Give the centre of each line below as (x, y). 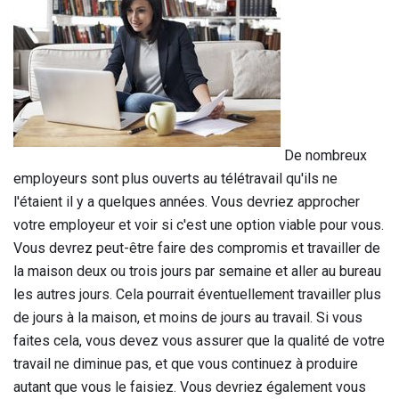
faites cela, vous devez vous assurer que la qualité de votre (199, 341)
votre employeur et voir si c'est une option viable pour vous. (199, 225)
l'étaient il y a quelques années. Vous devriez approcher (187, 202)
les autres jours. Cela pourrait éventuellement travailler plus (197, 295)
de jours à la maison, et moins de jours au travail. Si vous (188, 318)
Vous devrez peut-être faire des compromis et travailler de (197, 248)
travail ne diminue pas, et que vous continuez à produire (186, 364)
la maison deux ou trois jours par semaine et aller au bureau (197, 272)
